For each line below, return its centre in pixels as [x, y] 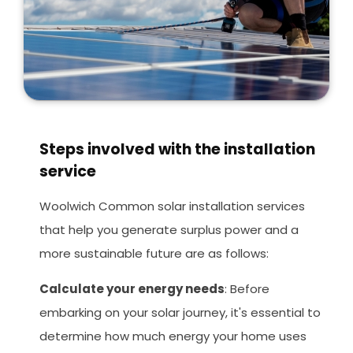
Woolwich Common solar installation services [173, 206]
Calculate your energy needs [132, 289]
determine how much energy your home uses [173, 336]
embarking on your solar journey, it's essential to [180, 313]
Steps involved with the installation [178, 150]
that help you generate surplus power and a [169, 230]
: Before [247, 289]
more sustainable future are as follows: [154, 254]
